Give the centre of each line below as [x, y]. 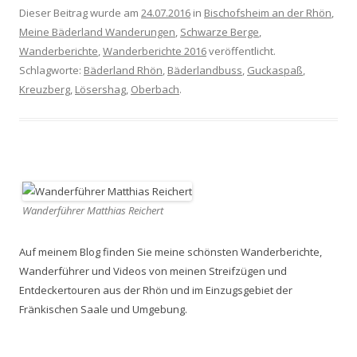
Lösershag [100, 89]
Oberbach [155, 89]
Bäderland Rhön [123, 70]
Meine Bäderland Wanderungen [97, 32]
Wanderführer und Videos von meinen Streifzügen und [153, 271]
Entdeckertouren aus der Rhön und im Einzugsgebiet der [156, 290]
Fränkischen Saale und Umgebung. [103, 309]
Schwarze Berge [220, 32]
